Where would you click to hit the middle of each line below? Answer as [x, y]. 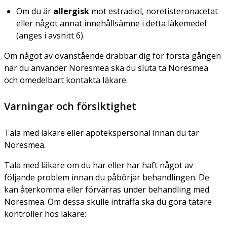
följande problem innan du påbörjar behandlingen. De [107, 177]
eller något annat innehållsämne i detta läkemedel [111, 23]
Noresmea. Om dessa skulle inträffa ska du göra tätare [108, 201]
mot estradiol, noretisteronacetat [154, 11]
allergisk [71, 11]
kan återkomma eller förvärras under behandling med [107, 189]
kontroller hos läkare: [45, 214]
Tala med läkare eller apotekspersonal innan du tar [102, 133]
